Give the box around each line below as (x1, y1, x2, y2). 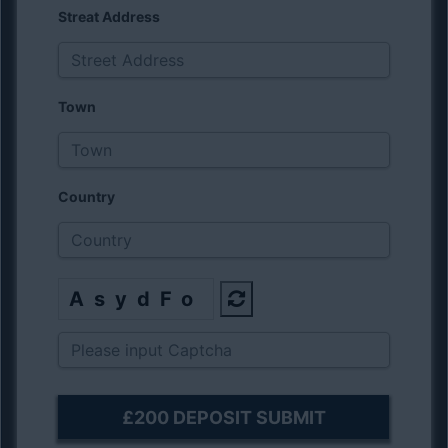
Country (58, 188, 116, 205)
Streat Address (58, 8, 161, 25)
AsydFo (69, 287, 204, 311)
